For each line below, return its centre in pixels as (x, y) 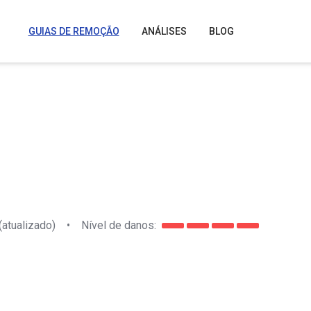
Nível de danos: (119, 225)
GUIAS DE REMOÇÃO (74, 31)
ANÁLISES (164, 31)
